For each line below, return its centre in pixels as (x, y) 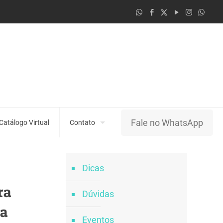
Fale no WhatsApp (167, 122)
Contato (82, 122)
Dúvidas (98, 194)
